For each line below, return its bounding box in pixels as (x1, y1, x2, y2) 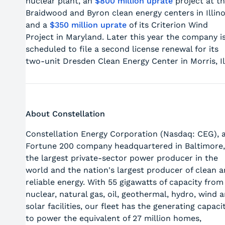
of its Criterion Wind (126, 20, 208, 30)
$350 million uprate (49, 20, 127, 30)
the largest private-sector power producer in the (25, 153, 218, 163)
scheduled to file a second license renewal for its (25, 44, 218, 54)
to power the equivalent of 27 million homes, (25, 213, 201, 223)
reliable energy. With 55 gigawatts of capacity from (25, 177, 223, 187)
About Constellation (25, 109, 105, 119)
